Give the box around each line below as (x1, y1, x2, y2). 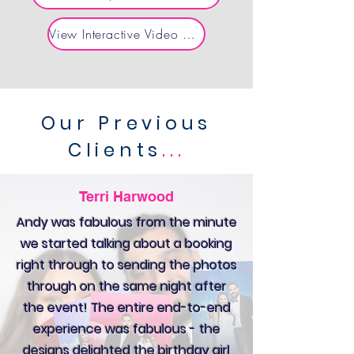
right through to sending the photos (16, 255, 237, 274)
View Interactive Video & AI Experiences (183, 24, 196, 43)
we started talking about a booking (21, 234, 232, 253)
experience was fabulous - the (32, 319, 220, 338)
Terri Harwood (79, 187, 174, 205)
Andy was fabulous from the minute (16, 213, 237, 232)
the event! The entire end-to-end (22, 298, 231, 317)
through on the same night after (26, 277, 227, 296)
